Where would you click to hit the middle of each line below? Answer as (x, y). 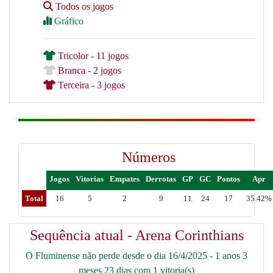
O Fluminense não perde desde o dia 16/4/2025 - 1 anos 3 (136, 256)
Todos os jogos (83, 6)
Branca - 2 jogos (88, 70)
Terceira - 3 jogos (90, 85)
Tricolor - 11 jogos (92, 56)
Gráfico (68, 21)
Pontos (229, 179)
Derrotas (161, 179)
